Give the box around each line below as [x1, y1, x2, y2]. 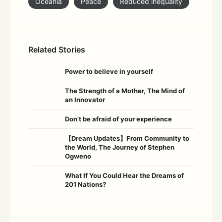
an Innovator [65, 96, 105, 104]
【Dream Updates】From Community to [65, 134, 189, 143]
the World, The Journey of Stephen [65, 143, 174, 152]
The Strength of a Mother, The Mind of [65, 87, 185, 95]
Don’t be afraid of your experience [65, 115, 172, 123]
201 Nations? [65, 180, 108, 189]
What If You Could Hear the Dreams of [65, 171, 184, 180]
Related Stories [28, 45, 85, 55]
